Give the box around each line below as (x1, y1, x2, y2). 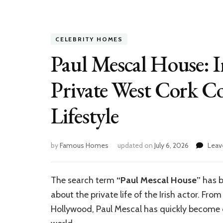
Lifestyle (51, 102, 119, 130)
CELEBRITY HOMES (55, 35, 123, 43)
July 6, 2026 (154, 141, 189, 150)
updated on (117, 141, 154, 150)
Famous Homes (60, 141, 109, 150)
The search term (51, 175, 116, 186)
